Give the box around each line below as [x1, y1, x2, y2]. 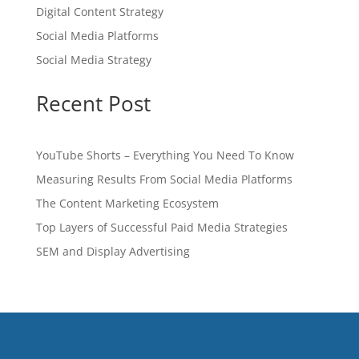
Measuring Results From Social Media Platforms [35, 171, 292, 188]
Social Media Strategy [35, 52, 151, 68]
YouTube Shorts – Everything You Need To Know [35, 147, 294, 163]
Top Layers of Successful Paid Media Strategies [35, 220, 288, 236]
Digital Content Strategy [35, 4, 163, 20]
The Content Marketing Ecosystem [35, 196, 219, 212]
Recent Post [35, 89, 151, 119]
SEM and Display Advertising [35, 244, 190, 260]
